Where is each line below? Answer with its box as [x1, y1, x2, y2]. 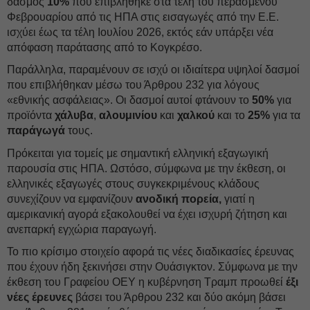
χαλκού [177, 109, 215, 121]
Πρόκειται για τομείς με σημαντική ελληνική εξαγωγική [7, 147, 268, 159]
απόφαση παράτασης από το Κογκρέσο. [7, 42, 202, 53]
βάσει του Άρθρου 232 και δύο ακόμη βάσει [73, 291, 286, 303]
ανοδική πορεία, [133, 193, 221, 205]
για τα [270, 109, 300, 121]
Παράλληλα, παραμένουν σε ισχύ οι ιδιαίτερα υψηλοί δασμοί [7, 64, 300, 75]
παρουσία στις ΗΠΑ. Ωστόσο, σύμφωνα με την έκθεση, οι [7, 163, 286, 174]
